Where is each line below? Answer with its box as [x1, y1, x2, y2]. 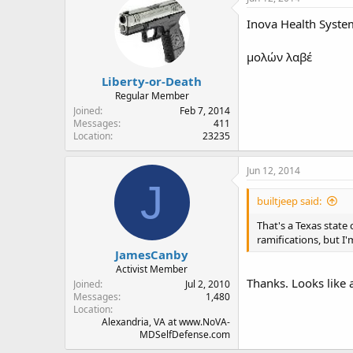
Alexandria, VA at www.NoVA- [102, 314, 230, 329]
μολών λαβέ [247, 48, 312, 65]
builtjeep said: [257, 194, 321, 208]
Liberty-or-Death [102, 73, 202, 89]
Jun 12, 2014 [247, 164, 300, 177]
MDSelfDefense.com [139, 327, 230, 341]
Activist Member [116, 262, 188, 276]
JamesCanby [115, 246, 188, 262]
